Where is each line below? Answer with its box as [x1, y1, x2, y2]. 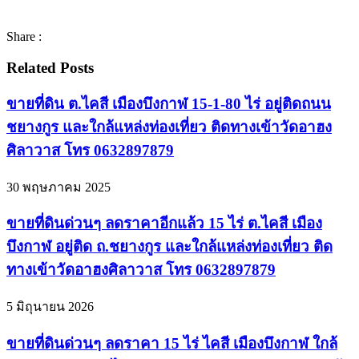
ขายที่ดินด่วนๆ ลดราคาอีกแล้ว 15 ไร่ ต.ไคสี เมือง [6, 215, 322, 232]
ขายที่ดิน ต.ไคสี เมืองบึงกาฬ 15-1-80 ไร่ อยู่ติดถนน [6, 95, 331, 112]
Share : [6, 30, 42, 44]
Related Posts [6, 59, 94, 77]
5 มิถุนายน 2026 [6, 300, 94, 314]
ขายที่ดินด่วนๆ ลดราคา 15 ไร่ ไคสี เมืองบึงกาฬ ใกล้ [6, 334, 337, 352]
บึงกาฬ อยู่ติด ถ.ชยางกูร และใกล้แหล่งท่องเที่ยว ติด [6, 238, 333, 256]
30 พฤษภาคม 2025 [6, 179, 111, 194]
